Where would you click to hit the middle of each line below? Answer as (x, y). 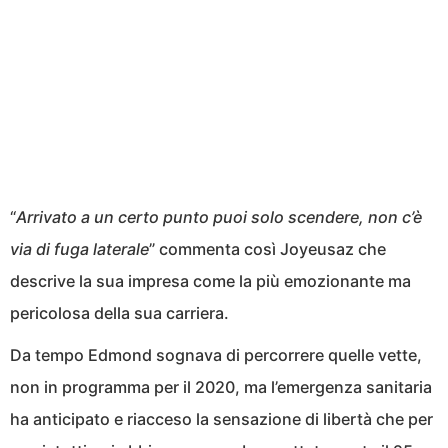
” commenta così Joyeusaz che (267, 249)
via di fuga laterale (79, 249)
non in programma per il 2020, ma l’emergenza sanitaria (221, 387)
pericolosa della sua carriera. (119, 313)
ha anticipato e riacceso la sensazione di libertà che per (221, 419)
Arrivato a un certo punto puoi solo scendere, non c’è (219, 217)
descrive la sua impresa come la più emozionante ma (210, 281)
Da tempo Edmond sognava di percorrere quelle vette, (216, 355)
